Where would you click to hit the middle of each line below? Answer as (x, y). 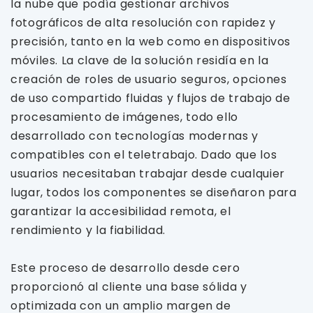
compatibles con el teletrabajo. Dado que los (144, 155)
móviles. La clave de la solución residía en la (140, 60)
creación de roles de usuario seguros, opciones (149, 79)
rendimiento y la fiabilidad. (88, 230)
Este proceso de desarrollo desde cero (125, 268)
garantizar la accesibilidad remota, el (121, 211)
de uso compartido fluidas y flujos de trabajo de (151, 98)
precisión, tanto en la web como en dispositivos (151, 42)
